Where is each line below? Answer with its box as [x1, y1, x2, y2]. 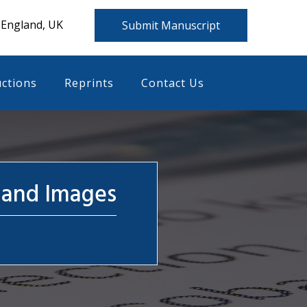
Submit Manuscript [122, 18, 220, 33]
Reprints [64, 75, 114, 90]
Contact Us [141, 75, 204, 90]
